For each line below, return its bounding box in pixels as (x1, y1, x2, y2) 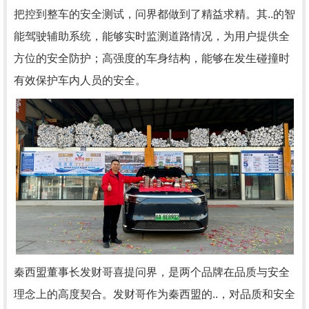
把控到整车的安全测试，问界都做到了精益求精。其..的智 (14, 8, 295, 20)
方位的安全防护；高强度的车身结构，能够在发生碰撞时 (14, 52, 290, 64)
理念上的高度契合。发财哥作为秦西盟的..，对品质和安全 (14, 288, 295, 300)
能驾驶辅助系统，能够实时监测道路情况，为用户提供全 (14, 30, 290, 42)
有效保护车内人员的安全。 (14, 74, 146, 86)
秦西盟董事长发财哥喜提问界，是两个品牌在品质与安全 (14, 266, 290, 278)
